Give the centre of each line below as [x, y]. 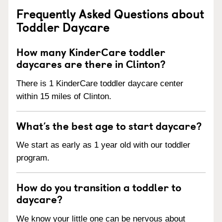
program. [33, 158]
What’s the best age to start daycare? [109, 125]
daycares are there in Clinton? [91, 63]
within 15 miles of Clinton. [64, 96]
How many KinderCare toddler [91, 51]
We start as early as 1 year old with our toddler [103, 145]
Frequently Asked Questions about [110, 13]
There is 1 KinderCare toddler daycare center [100, 83]
